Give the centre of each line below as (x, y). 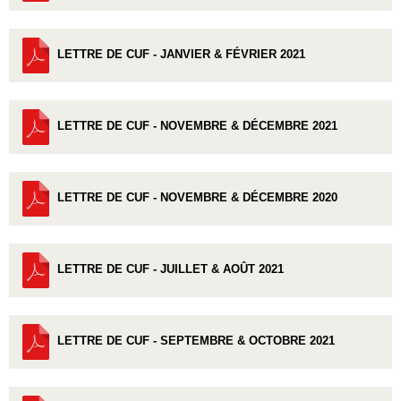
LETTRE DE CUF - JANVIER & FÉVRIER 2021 (181, 55)
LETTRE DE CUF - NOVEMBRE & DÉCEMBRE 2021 (197, 126)
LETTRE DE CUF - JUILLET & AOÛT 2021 (171, 269)
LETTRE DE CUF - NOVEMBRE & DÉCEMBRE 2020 (197, 198)
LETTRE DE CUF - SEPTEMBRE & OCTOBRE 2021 (196, 341)
